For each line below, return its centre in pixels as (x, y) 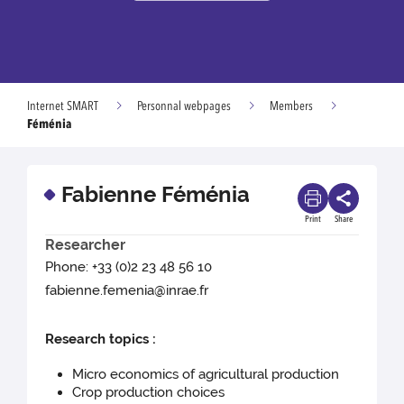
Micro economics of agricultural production (206, 375)
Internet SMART (63, 106)
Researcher (85, 245)
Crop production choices (149, 393)
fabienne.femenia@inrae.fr (127, 291)
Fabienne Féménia (156, 194)
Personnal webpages (184, 106)
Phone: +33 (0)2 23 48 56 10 (129, 267)
